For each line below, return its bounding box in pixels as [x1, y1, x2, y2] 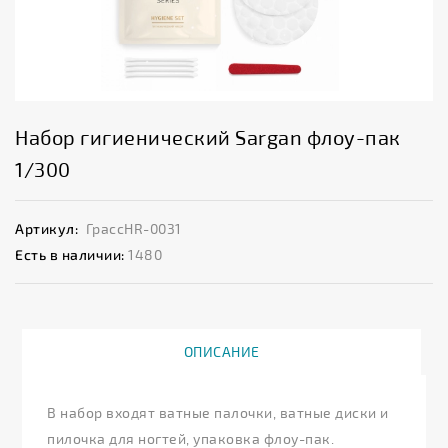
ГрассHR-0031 [85, 220, 182, 238]
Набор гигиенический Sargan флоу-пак [15, 125, 401, 150]
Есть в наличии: [15, 246, 125, 264]
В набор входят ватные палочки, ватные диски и [47, 404, 389, 422]
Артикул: [15, 220, 78, 238]
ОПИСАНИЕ [183, 343, 260, 361]
